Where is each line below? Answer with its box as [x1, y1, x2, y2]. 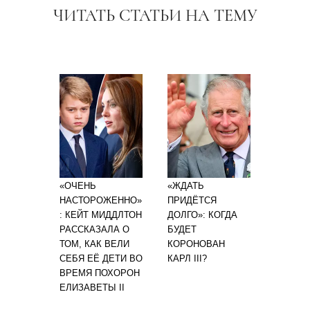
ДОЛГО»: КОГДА [167, 209, 237, 220]
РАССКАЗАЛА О [60, 224, 129, 235]
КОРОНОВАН [167, 238, 225, 249]
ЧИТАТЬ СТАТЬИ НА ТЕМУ [53, 5, 257, 26]
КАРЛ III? [167, 253, 207, 264]
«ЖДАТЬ [167, 180, 204, 191]
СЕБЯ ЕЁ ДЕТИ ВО [60, 253, 143, 264]
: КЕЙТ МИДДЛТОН [60, 209, 142, 220]
